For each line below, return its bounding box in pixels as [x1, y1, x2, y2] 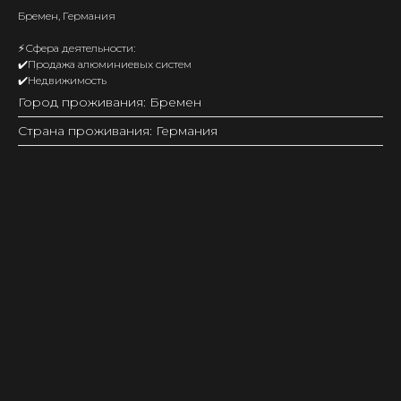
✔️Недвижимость [18, 73, 107, 87]
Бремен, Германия [18, 9, 115, 22]
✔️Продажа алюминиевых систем [18, 57, 192, 71]
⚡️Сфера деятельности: [18, 41, 135, 55]
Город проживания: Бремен [18, 94, 201, 110]
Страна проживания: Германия [18, 123, 218, 139]
